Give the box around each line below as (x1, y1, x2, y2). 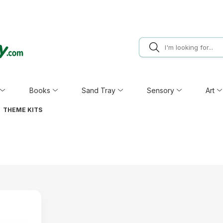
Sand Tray (81, 86, 115, 95)
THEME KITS (3, 106, 42, 113)
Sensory (147, 86, 175, 95)
